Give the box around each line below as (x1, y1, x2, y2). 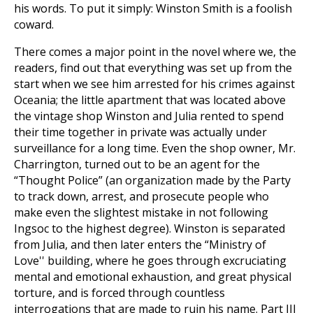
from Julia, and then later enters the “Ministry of (14, 237, 266, 252)
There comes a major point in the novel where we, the (14, 44, 296, 59)
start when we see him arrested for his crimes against (14, 76, 295, 92)
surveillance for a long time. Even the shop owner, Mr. (14, 140, 296, 156)
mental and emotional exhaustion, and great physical (14, 269, 291, 284)
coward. (14, 17, 54, 32)
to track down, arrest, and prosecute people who (14, 189, 269, 204)
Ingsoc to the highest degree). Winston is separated (14, 221, 285, 236)
